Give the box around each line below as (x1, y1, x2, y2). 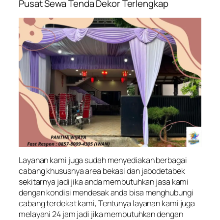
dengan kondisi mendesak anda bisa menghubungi (19, 187, 193, 198)
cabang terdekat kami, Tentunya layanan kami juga (19, 198, 195, 209)
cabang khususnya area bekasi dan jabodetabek (19, 165, 185, 177)
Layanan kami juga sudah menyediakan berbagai (19, 155, 187, 166)
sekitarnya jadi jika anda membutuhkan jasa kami (19, 176, 189, 188)
